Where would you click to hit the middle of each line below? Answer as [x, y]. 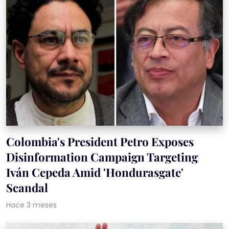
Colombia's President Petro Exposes [100, 142]
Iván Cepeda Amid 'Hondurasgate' [95, 173]
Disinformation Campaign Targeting [102, 157]
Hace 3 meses [31, 205]
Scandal [27, 188]
